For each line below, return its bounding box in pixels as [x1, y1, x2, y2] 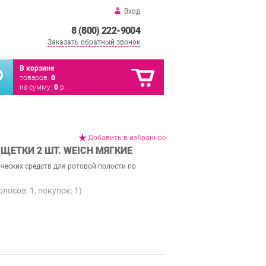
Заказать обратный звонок [47, 38, 140, 46]
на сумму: [20, 83, 54, 91]
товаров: [20, 74, 51, 82]
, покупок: [34, 186, 74, 196]
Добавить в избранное [88, 134, 166, 142]
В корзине [20, 64, 54, 72]
